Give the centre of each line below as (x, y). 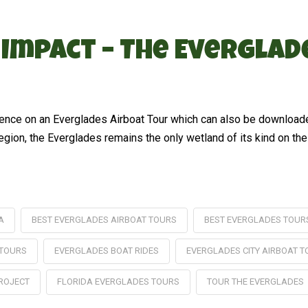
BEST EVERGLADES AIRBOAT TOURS (104, 219)
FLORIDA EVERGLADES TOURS (118, 281)
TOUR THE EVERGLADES (255, 281)
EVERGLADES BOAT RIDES (106, 250)
